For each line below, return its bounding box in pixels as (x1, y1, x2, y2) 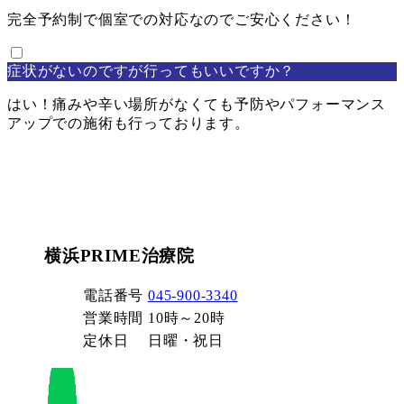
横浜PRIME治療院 (44, 245, 195, 265)
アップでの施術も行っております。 (7, 115, 250, 131)
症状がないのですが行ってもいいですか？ (7, 62, 296, 78)
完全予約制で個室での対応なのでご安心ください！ (7, 11, 356, 27)
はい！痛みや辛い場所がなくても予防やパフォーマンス (7, 96, 386, 112)
